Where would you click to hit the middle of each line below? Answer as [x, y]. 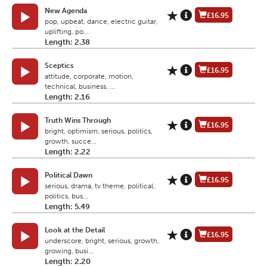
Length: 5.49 [67, 207]
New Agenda [66, 11]
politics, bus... [66, 196]
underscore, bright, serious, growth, [102, 241]
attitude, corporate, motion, [89, 77]
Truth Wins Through [78, 121]
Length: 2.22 [68, 152]
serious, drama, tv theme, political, [100, 186]
